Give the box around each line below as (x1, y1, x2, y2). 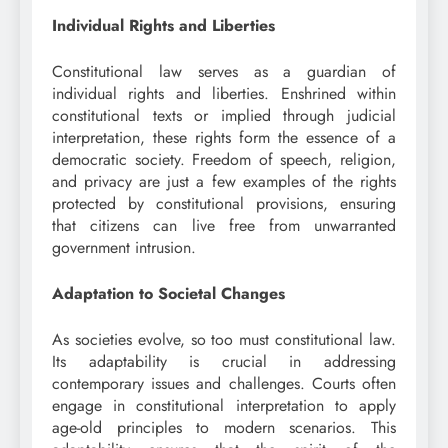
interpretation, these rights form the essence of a (52, 126, 396, 150)
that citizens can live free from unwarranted (52, 214, 396, 238)
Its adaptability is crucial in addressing (52, 350, 396, 374)
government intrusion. (52, 236, 196, 260)
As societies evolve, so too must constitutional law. (52, 328, 396, 352)
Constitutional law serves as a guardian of (52, 60, 396, 84)
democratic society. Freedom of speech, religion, (52, 148, 396, 172)
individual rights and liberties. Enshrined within (52, 82, 396, 106)
